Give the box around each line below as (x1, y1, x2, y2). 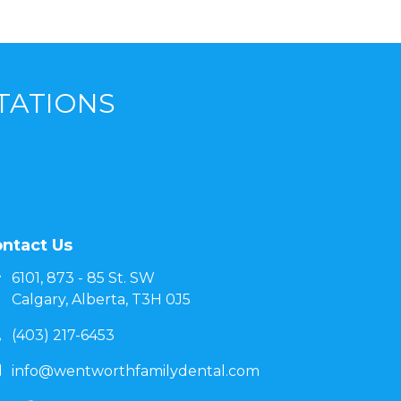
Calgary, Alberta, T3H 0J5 (12, 291, 191, 308)
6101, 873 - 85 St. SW (12, 269, 155, 286)
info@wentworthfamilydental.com (12, 363, 260, 380)
